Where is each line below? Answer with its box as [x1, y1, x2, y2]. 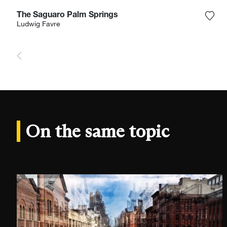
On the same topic [25, 120, 170, 142]
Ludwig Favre [16, 21, 60, 28]
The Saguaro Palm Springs [16, 11, 118, 20]
